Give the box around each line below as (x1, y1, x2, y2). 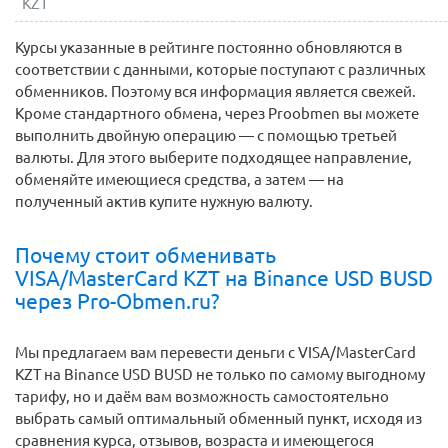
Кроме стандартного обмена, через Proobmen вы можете (15, 104, 419, 122)
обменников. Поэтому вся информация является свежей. (15, 82, 416, 100)
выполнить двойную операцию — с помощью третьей (15, 126, 397, 144)
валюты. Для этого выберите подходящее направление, (15, 148, 412, 166)
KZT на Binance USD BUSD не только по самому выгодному (15, 366, 425, 384)
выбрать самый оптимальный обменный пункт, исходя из (15, 410, 422, 428)
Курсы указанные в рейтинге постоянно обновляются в (15, 38, 402, 56)
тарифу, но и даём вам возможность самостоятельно (15, 388, 389, 406)
